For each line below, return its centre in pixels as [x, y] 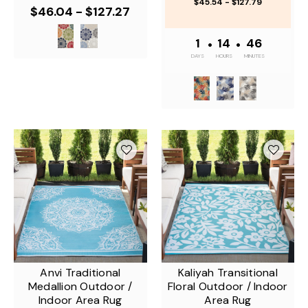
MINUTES [254, 56]
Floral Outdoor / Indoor [228, 286]
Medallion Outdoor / [80, 286]
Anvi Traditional [80, 272]
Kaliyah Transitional [228, 272]
